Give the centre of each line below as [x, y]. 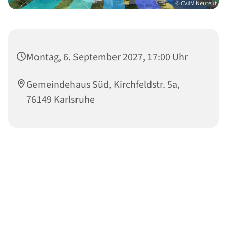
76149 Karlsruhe [61, 100]
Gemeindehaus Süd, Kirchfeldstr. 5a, [103, 84]
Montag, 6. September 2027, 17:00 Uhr [107, 57]
